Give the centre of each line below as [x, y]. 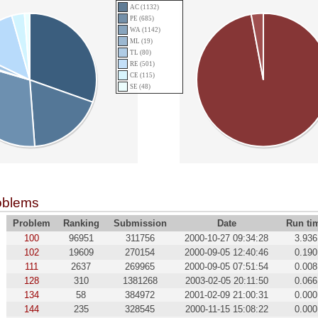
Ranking [81, 224]
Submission [140, 224]
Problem [31, 224]
